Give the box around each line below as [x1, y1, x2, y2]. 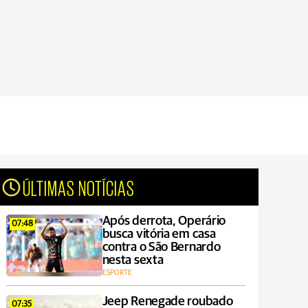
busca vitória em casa [102, 228, 216, 241]
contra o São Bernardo [102, 241, 221, 254]
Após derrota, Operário [102, 214, 226, 228]
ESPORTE [102, 269, 132, 276]
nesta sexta [102, 254, 164, 267]
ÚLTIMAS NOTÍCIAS [23, 176, 135, 198]
